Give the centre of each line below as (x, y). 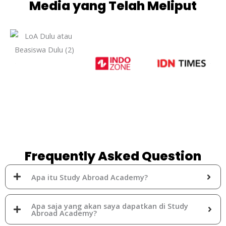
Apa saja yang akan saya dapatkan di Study (110, 206)
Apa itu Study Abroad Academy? (90, 177)
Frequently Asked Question (113, 156)
